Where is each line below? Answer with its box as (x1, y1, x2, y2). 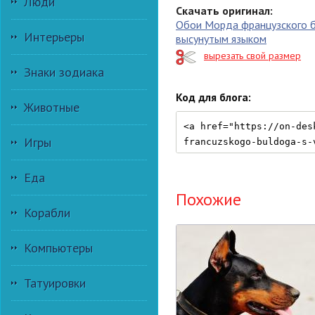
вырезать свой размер (204, 49, 301, 63)
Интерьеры (24, 29, 84, 45)
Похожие (176, 188, 241, 210)
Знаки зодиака (24, 64, 104, 80)
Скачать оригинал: (176, 4, 273, 18)
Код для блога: (176, 90, 251, 105)
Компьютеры (24, 240, 93, 256)
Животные (24, 99, 79, 115)
